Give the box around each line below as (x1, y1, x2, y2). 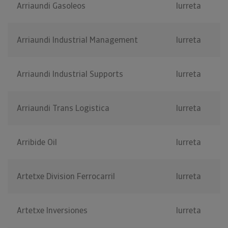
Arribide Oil (17, 137, 57, 148)
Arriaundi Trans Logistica (17, 103, 109, 114)
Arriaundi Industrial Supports (17, 69, 123, 80)
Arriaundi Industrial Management (17, 35, 138, 46)
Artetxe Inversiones (17, 205, 88, 216)
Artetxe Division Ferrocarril (17, 171, 115, 182)
